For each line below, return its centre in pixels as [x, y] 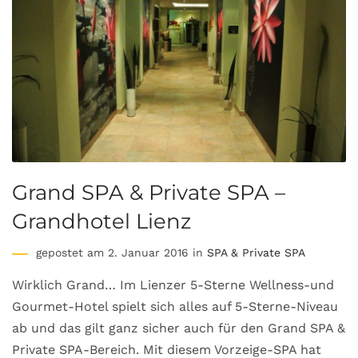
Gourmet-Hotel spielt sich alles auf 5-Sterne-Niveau [175, 307]
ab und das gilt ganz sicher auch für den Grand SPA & [179, 328]
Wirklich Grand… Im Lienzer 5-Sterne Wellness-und [173, 285]
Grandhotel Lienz [101, 221]
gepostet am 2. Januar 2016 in [121, 253]
